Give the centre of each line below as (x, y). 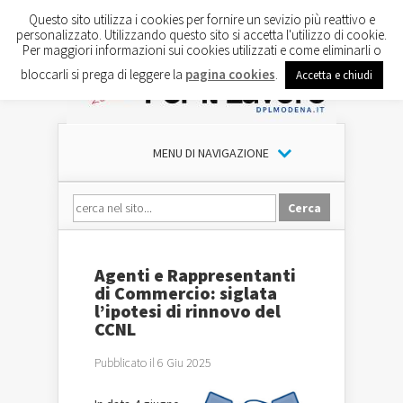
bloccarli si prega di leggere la (103, 74)
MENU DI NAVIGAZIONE (210, 153)
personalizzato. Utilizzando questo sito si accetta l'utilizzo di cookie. (201, 34)
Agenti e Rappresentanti (195, 275)
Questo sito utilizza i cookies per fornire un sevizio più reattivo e (201, 19)
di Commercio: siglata (186, 293)
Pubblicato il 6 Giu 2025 (153, 363)
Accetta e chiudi (334, 75)
